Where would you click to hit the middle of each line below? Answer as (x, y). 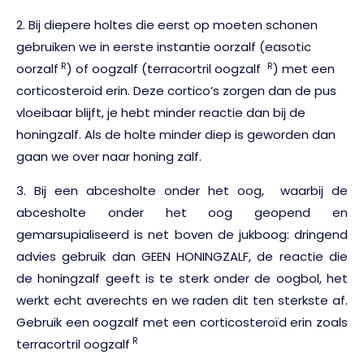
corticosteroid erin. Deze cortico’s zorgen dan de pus (176, 91)
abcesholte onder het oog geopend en (182, 212)
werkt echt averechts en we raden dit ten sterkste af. (182, 300)
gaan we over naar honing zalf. (109, 157)
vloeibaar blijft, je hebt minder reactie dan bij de (161, 113)
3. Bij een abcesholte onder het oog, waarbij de (182, 190)
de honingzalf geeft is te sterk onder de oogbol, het (182, 278)
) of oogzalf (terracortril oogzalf (167, 69)
